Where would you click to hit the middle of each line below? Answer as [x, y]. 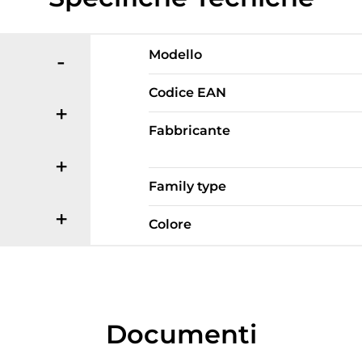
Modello [175, 55]
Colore [170, 225]
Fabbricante [189, 131]
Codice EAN [187, 93]
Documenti [181, 335]
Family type [187, 187]
